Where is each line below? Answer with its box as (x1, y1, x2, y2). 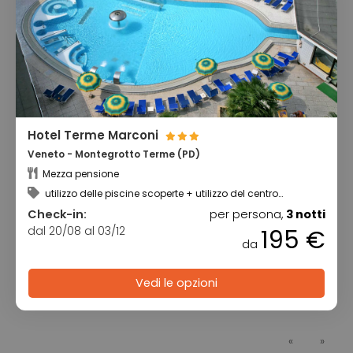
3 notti (286, 206, 325, 222)
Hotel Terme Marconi (28, 127, 162, 144)
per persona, (210, 206, 286, 222)
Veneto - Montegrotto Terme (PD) (28, 147, 200, 162)
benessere (28, 197, 76, 211)
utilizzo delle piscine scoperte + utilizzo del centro (43, 186, 278, 200)
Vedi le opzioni (136, 275, 217, 292)
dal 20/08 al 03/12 (28, 222, 125, 239)
